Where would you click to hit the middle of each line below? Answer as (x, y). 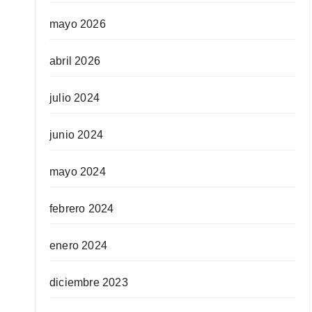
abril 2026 (75, 61)
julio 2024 (75, 98)
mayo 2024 (78, 172)
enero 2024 (78, 245)
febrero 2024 (82, 209)
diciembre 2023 (89, 282)
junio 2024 (76, 135)
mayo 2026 (78, 24)
